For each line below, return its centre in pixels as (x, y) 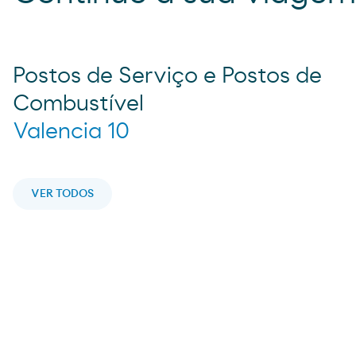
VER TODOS (62, 194)
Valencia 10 (71, 132)
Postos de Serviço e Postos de (167, 77)
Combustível (78, 104)
